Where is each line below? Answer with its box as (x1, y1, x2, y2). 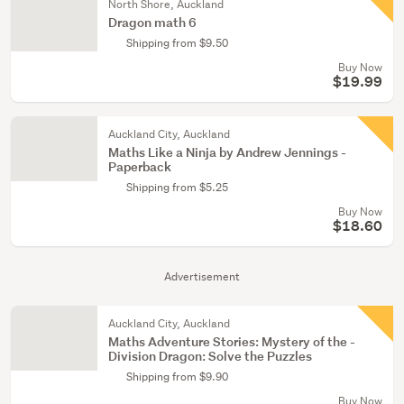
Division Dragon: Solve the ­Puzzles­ (108, 347, 312, 364)
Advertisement (164, 269, 240, 284)
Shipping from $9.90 (126, 369, 228, 384)
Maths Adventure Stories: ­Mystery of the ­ (108, 333, 355, 350)
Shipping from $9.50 (126, 35, 228, 50)
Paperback (108, 158, 171, 175)
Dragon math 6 (108, 14, 197, 31)
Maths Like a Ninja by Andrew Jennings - (108, 143, 346, 161)
